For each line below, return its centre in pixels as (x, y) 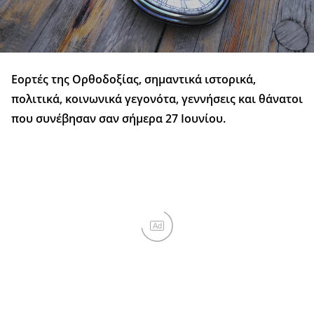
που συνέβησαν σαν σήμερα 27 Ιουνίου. (118, 119)
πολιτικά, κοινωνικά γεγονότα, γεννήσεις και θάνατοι (157, 99)
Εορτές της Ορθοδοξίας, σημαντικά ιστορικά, (134, 80)
